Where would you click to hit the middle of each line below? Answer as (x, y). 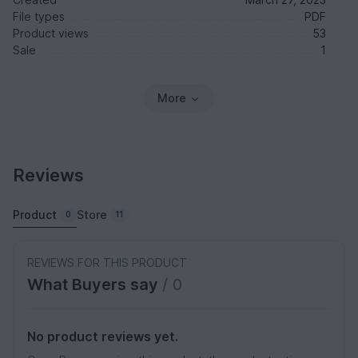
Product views (51, 34)
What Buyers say (95, 285)
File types (39, 17)
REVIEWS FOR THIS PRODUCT (107, 263)
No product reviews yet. (103, 337)
